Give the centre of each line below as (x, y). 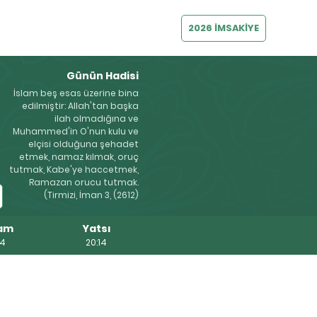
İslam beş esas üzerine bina (76, 93)
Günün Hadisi (102, 76)
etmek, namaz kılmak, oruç (79, 157)
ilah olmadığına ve (96, 119)
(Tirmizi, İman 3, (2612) (91, 195)
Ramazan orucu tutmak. (83, 182)
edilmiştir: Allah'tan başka (80, 106)
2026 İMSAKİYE (224, 28)
